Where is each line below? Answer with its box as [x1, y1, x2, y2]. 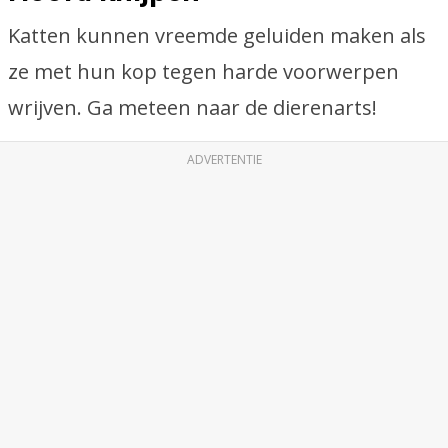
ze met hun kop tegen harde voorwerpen [8, 58, 399, 85]
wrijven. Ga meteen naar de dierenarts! [8, 94, 377, 121]
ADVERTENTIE [186, 151, 262, 168]
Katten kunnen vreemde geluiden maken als [8, 22, 426, 49]
